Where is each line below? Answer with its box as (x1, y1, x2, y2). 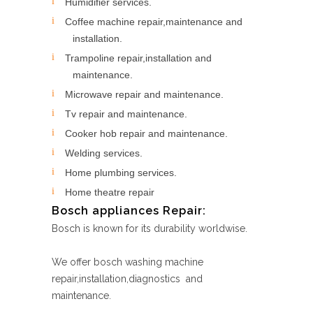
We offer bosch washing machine (52, 256, 203, 268)
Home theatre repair (65, 187, 154, 198)
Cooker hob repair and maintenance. (65, 128, 228, 139)
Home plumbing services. (65, 167, 177, 178)
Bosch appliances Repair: (52, 204, 206, 217)
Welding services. (65, 147, 143, 159)
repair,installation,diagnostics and (52, 273, 203, 284)
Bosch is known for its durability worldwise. (52, 223, 247, 234)
